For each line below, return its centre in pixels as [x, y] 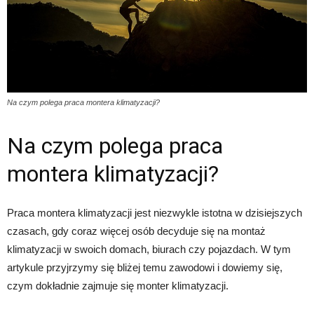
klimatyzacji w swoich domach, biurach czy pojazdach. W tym [149, 249]
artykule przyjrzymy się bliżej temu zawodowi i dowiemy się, [145, 267]
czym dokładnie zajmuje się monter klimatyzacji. [118, 285]
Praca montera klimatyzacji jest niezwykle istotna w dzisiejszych [155, 212]
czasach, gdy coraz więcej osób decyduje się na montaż [136, 231]
